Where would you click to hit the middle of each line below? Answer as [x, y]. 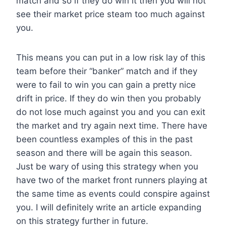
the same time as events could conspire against [113, 194]
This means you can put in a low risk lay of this [111, 58]
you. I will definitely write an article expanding [109, 208]
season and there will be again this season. [104, 153]
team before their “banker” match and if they [107, 71]
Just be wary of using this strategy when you [107, 167]
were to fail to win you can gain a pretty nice [106, 85]
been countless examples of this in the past [104, 139]
